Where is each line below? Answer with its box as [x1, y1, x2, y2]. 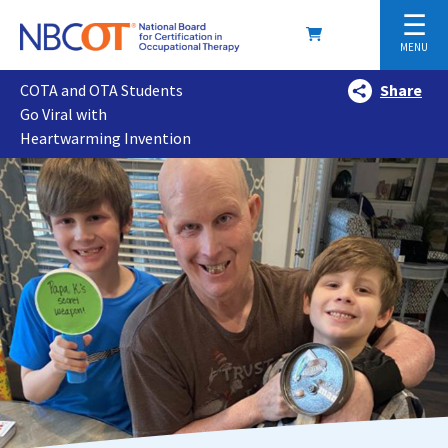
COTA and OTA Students [20, 80, 183, 100]
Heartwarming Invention [20, 128, 191, 148]
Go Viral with [20, 104, 107, 124]
